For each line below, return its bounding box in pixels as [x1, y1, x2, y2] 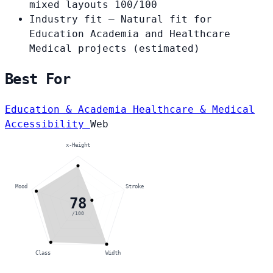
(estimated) [133, 43, 200, 55]
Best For [5, 71, 71, 88]
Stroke [126, 183, 144, 190]
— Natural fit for [108, 13, 212, 26]
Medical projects [29, 43, 133, 55]
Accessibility [5, 118, 90, 130]
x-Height [66, 142, 90, 149]
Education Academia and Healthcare [29, 28, 230, 40]
